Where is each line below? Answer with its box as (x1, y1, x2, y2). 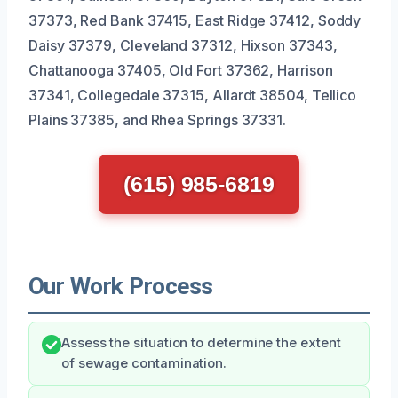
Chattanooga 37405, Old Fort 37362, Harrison (28, 60, 333, 79)
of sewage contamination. (61, 354, 227, 371)
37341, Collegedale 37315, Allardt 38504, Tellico (28, 85, 357, 104)
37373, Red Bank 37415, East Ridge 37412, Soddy (28, 11, 362, 29)
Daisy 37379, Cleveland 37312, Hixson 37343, (28, 36, 338, 54)
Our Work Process (28, 272, 213, 299)
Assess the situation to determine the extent (61, 334, 341, 351)
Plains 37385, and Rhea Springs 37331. (28, 110, 287, 129)
